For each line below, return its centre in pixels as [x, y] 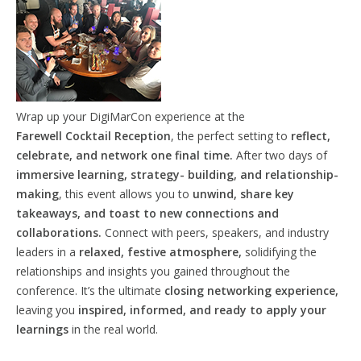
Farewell [39, 135]
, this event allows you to [126, 193]
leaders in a [48, 251]
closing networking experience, [251, 290]
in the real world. [115, 329]
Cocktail [88, 135]
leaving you [47, 309]
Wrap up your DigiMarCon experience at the [131, 116]
